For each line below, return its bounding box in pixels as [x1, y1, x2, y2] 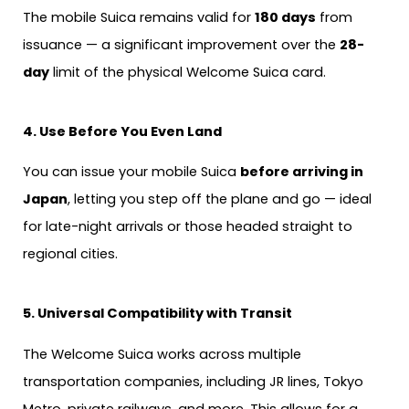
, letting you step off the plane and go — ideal [68, 190, 372, 209]
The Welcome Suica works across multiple [23, 344, 301, 363]
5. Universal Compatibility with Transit [23, 303, 292, 322]
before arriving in [240, 163, 363, 182]
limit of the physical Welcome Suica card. [49, 63, 326, 82]
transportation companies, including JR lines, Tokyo [23, 372, 363, 391]
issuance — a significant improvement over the [23, 36, 340, 55]
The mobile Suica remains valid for [23, 8, 255, 27]
